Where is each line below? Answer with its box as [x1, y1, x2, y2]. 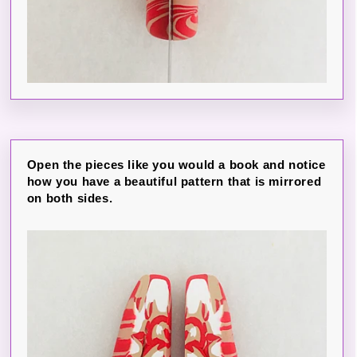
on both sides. [26, 191, 113, 205]
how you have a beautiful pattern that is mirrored [26, 175, 322, 188]
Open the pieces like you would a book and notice [26, 158, 326, 171]
